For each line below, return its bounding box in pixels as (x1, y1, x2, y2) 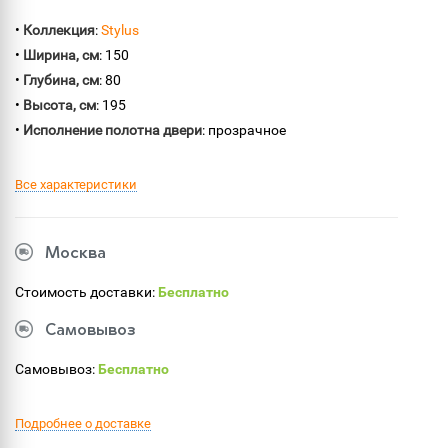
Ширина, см (23, 47, 99, 63)
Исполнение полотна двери (23, 122, 202, 138)
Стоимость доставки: (15, 284, 158, 300)
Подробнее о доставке (15, 416, 151, 431)
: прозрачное (202, 122, 286, 138)
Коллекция (23, 22, 95, 38)
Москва (45, 246, 106, 262)
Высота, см (23, 97, 96, 113)
